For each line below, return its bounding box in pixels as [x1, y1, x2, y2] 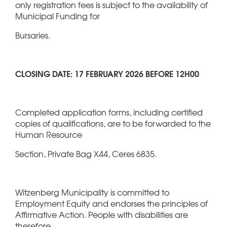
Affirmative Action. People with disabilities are [15, 208, 188, 220]
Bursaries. [15, 28, 50, 41]
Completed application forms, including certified [15, 105, 203, 118]
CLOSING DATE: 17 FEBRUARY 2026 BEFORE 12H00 [15, 66, 199, 80]
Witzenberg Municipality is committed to [15, 185, 169, 198]
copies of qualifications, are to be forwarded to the [15, 117, 211, 129]
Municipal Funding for [15, 9, 100, 22]
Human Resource [15, 128, 82, 140]
